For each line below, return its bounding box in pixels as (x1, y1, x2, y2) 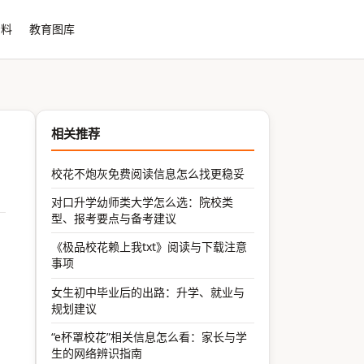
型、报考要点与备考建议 (51, 210, 177, 226)
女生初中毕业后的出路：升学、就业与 (51, 284, 245, 300)
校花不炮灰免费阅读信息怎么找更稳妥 (51, 165, 245, 181)
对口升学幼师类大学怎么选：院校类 (51, 193, 234, 210)
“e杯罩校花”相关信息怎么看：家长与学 (51, 329, 248, 345)
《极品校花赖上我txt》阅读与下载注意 (51, 239, 248, 255)
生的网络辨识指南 (51, 345, 143, 362)
